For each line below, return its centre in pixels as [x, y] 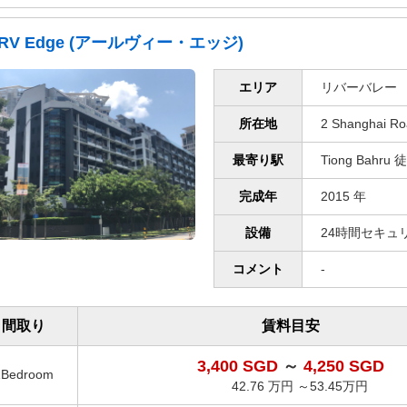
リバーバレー [359, 88]
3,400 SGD [239, 367]
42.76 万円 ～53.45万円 [299, 387]
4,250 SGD [343, 367]
